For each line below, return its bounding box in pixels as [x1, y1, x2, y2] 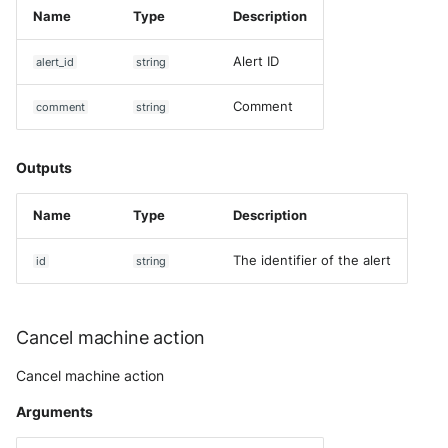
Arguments [16, 403, 93, 420]
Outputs [16, 159, 72, 176]
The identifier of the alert [233, 253, 391, 268]
